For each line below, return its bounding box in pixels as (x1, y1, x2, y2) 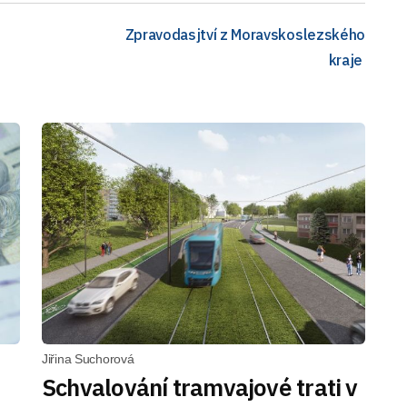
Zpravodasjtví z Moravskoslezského (124, 25, 365, 44)
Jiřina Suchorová (42, 352, 134, 366)
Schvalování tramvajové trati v (42, 372, 358, 402)
